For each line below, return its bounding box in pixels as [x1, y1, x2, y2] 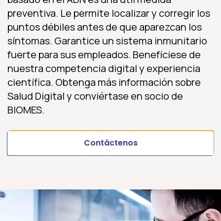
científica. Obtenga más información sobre [7, 75, 201, 89]
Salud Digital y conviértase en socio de [7, 89, 183, 103]
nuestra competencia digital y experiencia [7, 62, 200, 75]
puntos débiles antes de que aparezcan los [7, 20, 202, 34]
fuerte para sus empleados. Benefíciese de [7, 48, 201, 62]
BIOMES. [7, 103, 44, 117]
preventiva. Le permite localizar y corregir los [7, 6, 210, 20]
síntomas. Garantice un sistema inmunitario [7, 34, 207, 48]
